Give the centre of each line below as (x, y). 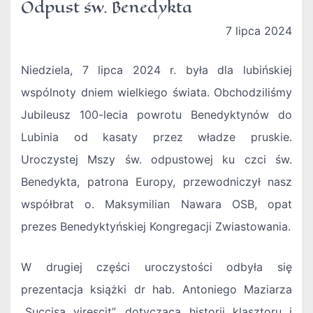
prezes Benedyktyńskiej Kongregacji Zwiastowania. (156, 227)
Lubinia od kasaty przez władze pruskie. (156, 137)
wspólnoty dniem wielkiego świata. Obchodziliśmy (156, 93)
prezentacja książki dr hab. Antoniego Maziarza (156, 290)
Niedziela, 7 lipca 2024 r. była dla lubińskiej (156, 70)
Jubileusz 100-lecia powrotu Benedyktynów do (156, 115)
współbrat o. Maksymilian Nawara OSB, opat (156, 204)
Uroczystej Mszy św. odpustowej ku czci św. (156, 160)
